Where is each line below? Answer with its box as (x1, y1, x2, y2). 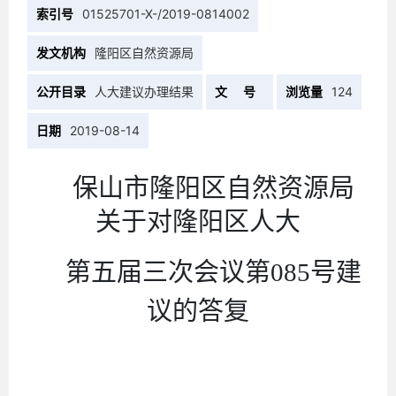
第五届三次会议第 (65, 257, 271, 286)
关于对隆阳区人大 (95, 207, 301, 236)
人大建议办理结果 (95, 83, 194, 99)
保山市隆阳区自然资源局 (72, 173, 355, 202)
